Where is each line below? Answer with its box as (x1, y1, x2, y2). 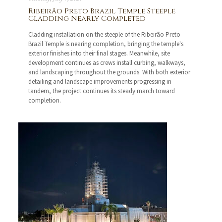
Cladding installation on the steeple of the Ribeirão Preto (28, 30, 181, 39)
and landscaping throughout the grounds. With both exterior (28, 68, 191, 77)
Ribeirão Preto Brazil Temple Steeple (28, 6, 176, 17)
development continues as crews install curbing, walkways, (28, 58, 186, 67)
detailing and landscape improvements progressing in (28, 77, 172, 86)
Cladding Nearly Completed (28, 13, 146, 24)
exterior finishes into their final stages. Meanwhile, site (28, 49, 170, 58)
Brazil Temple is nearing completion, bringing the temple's (28, 40, 184, 49)
